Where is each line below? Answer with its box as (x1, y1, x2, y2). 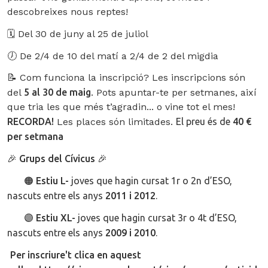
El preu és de (176, 116, 233, 127)
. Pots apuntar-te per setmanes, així (91, 87, 257, 99)
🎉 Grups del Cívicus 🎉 (7, 153, 107, 165)
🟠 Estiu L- (7, 175, 71, 187)
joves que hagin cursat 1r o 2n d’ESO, (71, 175, 232, 187)
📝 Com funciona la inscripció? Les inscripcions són (7, 72, 245, 84)
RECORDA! (7, 116, 54, 127)
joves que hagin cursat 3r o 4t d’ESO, (78, 212, 237, 224)
